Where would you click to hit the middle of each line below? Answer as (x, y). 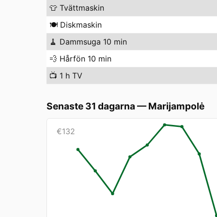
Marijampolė (176, 106)
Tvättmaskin (82, 8)
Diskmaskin (81, 25)
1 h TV (71, 76)
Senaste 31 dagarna (91, 106)
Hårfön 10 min (85, 59)
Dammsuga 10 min (93, 42)
